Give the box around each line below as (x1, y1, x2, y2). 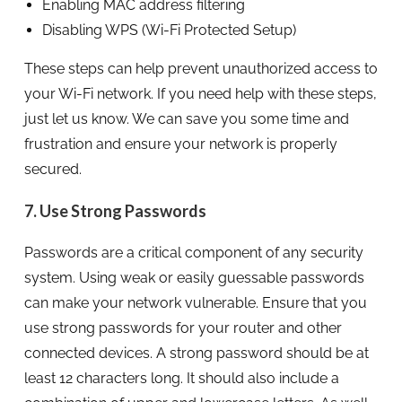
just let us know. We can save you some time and (23, 109, 349, 127)
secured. (23, 160, 82, 178)
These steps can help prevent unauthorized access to (23, 59, 378, 77)
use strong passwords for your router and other (23, 319, 342, 336)
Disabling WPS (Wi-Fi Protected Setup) (41, 21, 296, 39)
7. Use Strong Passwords (23, 200, 206, 221)
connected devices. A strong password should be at (23, 344, 369, 362)
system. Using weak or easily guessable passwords (23, 268, 364, 286)
